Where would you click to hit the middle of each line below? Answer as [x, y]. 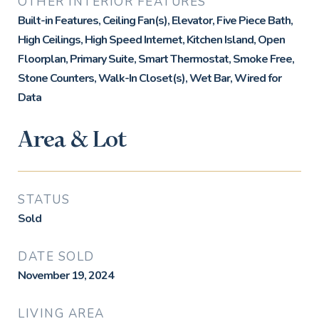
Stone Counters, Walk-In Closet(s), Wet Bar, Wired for [150, 78]
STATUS [44, 200]
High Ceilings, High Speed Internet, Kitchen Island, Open [151, 40]
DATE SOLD [56, 257]
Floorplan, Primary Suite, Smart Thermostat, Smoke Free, [156, 59]
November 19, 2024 [66, 276]
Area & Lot [72, 140]
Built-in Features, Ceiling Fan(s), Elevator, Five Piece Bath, [155, 21]
